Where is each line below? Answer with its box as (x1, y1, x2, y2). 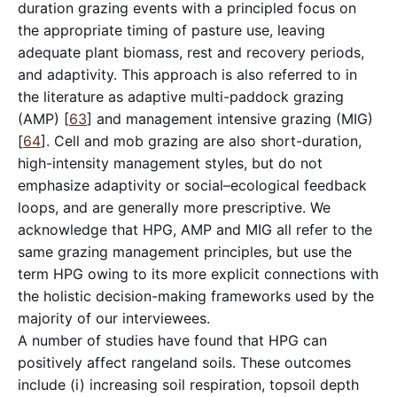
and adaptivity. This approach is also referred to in (18, 65, 357, 83)
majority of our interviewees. (18, 308, 210, 327)
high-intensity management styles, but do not (18, 153, 323, 172)
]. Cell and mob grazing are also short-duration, (41, 131, 362, 150)
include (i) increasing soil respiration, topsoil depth (18, 375, 359, 393)
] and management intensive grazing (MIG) (87, 109, 373, 128)
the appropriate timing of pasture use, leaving (18, 20, 325, 39)
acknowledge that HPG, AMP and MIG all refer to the (18, 220, 372, 238)
